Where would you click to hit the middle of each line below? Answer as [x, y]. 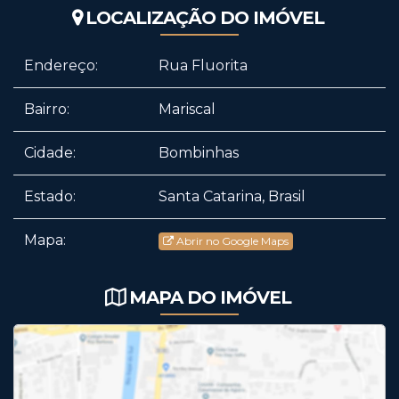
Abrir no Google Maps [232, 240]
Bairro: [47, 110]
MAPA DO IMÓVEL [210, 298]
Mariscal [187, 110]
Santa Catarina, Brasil [232, 197]
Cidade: [50, 153]
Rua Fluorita [203, 66]
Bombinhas [199, 153]
